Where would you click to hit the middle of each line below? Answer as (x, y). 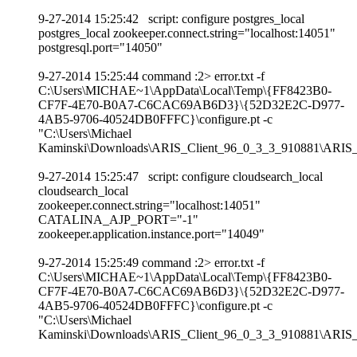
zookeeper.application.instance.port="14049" (151, 233)
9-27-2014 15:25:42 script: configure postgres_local (171, 18)
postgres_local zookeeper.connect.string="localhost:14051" (187, 33)
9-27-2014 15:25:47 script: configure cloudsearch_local (180, 176)
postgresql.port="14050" (100, 47)
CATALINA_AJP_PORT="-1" (118, 219)
